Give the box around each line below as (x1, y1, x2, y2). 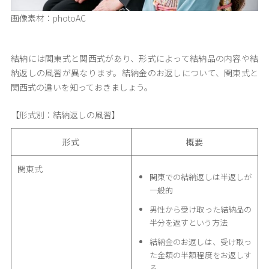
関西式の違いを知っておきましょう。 (10, 80, 153, 93)
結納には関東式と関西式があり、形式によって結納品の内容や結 (10, 52, 259, 64)
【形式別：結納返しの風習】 (10, 109, 120, 121)
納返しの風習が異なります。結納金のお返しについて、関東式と (10, 66, 259, 79)
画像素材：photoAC (10, 12, 86, 25)
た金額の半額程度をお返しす (149, 249, 252, 261)
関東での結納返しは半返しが (149, 171, 252, 183)
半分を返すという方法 (149, 217, 228, 229)
